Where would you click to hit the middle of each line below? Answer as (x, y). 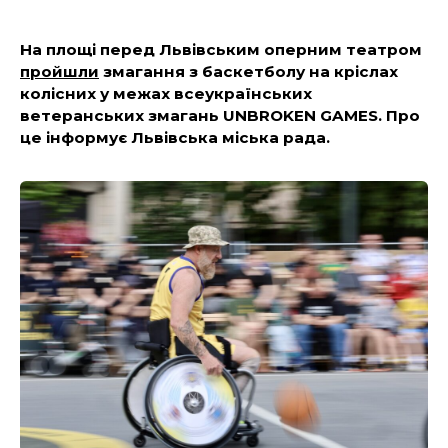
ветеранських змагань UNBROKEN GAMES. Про (220, 116)
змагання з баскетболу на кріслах (248, 72)
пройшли (59, 72)
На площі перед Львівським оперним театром (221, 50)
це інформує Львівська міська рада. (177, 138)
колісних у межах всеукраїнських (166, 94)
